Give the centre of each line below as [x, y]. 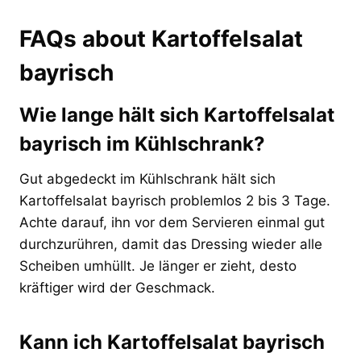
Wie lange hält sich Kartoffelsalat [177, 114]
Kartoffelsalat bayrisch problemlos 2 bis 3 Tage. [175, 200]
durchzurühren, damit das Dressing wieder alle [171, 244]
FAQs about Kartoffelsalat [161, 38]
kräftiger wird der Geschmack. [117, 287]
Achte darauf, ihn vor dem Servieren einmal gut [172, 222]
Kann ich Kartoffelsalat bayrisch [172, 342]
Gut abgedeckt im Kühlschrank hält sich [147, 178]
